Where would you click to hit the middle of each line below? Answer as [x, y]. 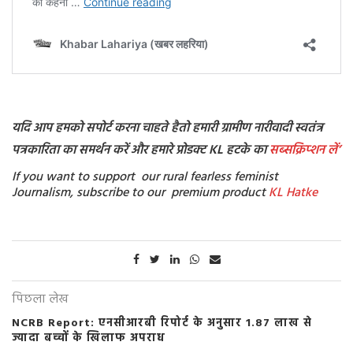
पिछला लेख [40, 300]
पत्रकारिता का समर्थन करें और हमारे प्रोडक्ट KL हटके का [141, 151]
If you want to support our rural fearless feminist [145, 178]
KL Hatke [293, 193]
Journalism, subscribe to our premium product [140, 193]
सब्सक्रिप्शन [297, 151]
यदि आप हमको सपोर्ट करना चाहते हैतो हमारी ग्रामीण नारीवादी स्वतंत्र [167, 129]
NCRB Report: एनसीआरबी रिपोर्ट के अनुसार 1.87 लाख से [162, 324]
